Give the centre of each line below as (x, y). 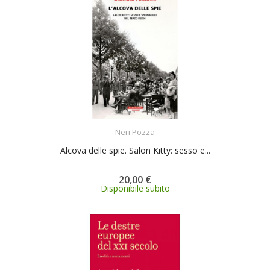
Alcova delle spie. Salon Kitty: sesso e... (135, 150)
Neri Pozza (135, 132)
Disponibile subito (135, 188)
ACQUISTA (146, 124)
